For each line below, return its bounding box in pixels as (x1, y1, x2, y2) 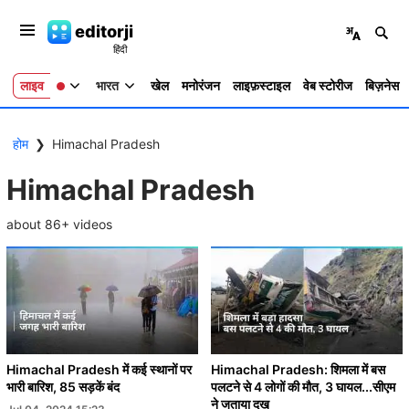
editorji (74, 21, 133, 41)
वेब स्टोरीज (303, 78, 352, 94)
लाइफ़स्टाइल (233, 78, 290, 94)
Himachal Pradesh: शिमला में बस (211, 361, 385, 377)
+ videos (61, 215, 112, 232)
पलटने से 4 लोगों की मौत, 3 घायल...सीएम (211, 378, 395, 394)
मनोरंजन (182, 78, 220, 94)
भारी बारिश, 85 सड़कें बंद (6, 378, 120, 394)
